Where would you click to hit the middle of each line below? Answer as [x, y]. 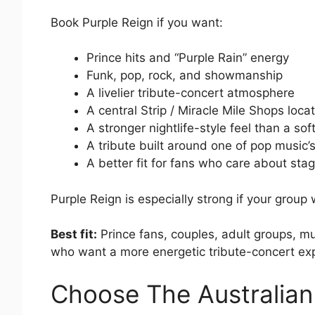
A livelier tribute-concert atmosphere [191, 93]
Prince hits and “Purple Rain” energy [188, 58]
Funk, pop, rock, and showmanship [185, 76]
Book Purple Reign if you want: [137, 22]
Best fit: [74, 234]
